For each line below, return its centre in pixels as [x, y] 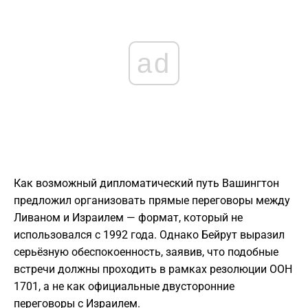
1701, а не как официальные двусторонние [124, 287]
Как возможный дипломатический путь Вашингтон [146, 184]
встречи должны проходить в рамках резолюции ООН [153, 269]
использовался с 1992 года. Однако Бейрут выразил [149, 235]
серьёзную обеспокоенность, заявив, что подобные [146, 252]
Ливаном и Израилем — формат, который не [128, 218]
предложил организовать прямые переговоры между [152, 201]
